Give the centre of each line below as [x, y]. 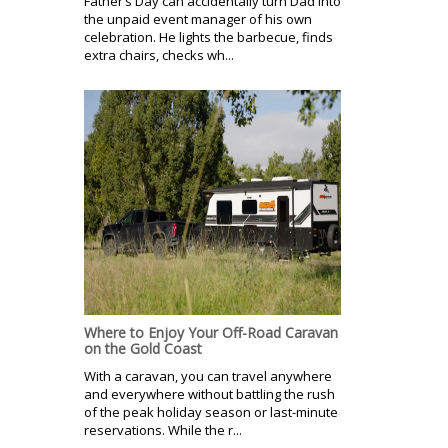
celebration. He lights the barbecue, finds [208, 36]
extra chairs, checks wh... [159, 54]
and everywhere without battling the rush [209, 393]
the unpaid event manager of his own [198, 18]
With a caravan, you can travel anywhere [208, 375]
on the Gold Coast [143, 348]
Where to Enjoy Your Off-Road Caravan [211, 332]
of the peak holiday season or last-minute [211, 411]
